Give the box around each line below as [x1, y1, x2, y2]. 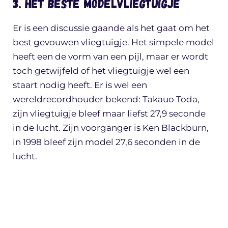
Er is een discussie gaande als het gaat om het [13, 23, 210, 34]
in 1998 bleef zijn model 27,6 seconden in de [13, 137, 200, 148]
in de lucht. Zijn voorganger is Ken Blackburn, [13, 123, 209, 133]
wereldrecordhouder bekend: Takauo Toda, [13, 94, 199, 105]
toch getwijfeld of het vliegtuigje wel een [13, 66, 189, 76]
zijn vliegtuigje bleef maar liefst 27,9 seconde [13, 108, 206, 119]
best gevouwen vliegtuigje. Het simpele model [13, 37, 214, 48]
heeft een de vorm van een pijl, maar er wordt [13, 51, 208, 62]
